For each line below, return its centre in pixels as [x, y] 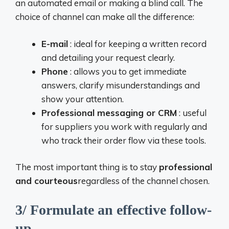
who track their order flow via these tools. [124, 140]
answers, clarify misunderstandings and [121, 85]
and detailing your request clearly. [108, 57]
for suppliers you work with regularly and [124, 126]
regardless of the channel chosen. [144, 181]
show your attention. [83, 99]
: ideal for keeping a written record [137, 43]
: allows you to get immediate [127, 71]
